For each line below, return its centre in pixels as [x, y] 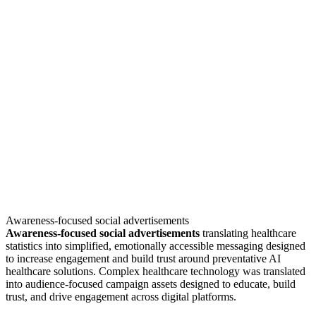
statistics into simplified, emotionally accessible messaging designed [156, 245]
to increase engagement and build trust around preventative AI [143, 258]
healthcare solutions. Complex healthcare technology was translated [156, 271]
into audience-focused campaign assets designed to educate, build [151, 284]
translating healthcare [248, 233]
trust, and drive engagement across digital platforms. [121, 296]
